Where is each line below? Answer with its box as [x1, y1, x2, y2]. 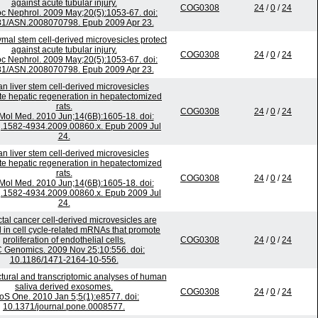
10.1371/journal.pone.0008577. [3, 302, 125, 312]
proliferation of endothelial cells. [2, 235, 126, 246]
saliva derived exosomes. [15, 282, 113, 292]
